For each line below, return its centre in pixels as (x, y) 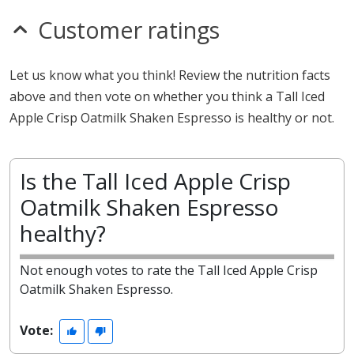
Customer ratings (129, 30)
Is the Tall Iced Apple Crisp (155, 181)
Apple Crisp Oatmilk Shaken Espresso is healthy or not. (172, 118)
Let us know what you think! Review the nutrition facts (170, 75)
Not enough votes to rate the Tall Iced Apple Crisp (169, 270)
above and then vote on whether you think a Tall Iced (167, 96)
